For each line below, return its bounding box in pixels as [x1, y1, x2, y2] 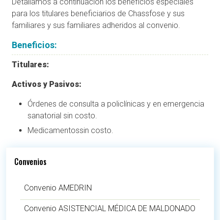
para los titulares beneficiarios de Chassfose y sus [12, 9, 185, 19]
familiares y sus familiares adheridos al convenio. [12, 21, 180, 30]
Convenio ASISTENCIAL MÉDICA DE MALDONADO [24, 204, 195, 214]
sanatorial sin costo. [27, 110, 97, 120]
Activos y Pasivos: [12, 79, 82, 89]
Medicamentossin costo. [27, 125, 113, 135]
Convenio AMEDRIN [24, 183, 92, 193]
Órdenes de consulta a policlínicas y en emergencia [27, 99, 204, 109]
